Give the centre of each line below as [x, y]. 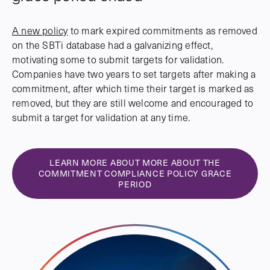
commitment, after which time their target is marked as [133, 88]
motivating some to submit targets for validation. [118, 59]
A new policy [40, 30]
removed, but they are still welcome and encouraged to [133, 103]
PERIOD [135, 184]
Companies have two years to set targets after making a [134, 74]
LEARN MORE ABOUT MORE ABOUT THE [135, 163]
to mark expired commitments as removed [162, 30]
